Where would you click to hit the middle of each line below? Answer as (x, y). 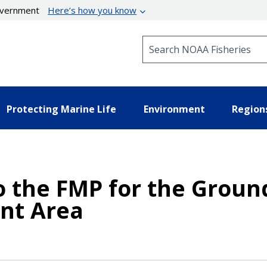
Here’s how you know (92, 10)
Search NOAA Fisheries (190, 41)
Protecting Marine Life (61, 109)
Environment (174, 109)
